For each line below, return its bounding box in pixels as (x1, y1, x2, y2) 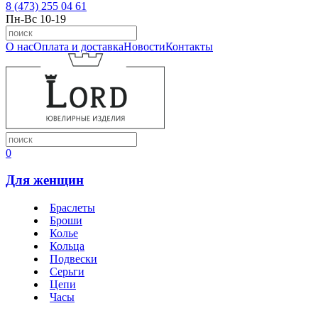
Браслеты (50, 202, 95, 214)
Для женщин (6, 172, 84, 188)
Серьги (50, 265, 84, 278)
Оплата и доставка (33, 40, 124, 53)
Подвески (50, 253, 97, 265)
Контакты (165, 40, 213, 53)
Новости (124, 40, 165, 53)
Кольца (50, 240, 84, 253)
